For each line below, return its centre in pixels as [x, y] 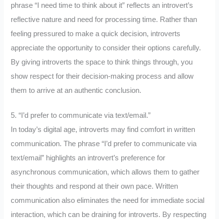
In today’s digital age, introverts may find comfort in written [103, 129]
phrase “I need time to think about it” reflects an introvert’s [102, 6]
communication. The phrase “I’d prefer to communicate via [104, 143]
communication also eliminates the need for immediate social [108, 200]
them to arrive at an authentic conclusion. [76, 91]
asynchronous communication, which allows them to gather [105, 172]
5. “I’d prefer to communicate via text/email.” [81, 115]
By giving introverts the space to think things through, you [102, 62]
